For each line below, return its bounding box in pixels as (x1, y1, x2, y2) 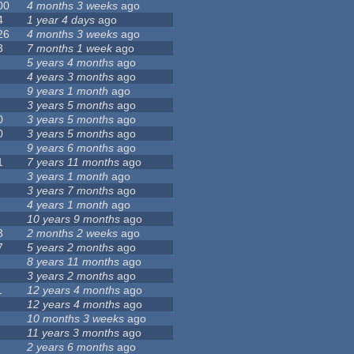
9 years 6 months (27, 141, 115, 155)
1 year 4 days (27, 13, 96, 27)
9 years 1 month (27, 85, 109, 98)
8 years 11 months (27, 255, 120, 269)
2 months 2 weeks (27, 227, 119, 240)
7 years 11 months (27, 156, 120, 169)
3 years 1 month (27, 170, 109, 183)
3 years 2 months (27, 269, 115, 283)
